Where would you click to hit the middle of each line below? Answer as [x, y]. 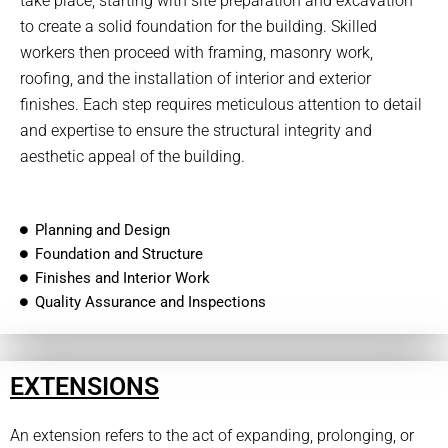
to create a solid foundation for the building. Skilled [198, 27]
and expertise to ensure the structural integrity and [196, 131]
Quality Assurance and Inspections [150, 302]
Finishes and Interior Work [122, 278]
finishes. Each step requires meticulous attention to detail [221, 105]
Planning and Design [102, 230]
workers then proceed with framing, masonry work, [196, 53]
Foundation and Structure [119, 254]
